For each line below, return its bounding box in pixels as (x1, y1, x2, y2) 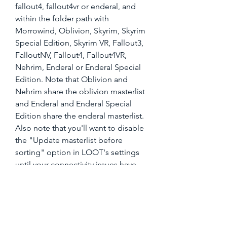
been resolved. (15, 172, 69, 181)
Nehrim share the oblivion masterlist (15, 87, 145, 96)
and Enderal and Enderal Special (15, 99, 132, 108)
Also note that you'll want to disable (15, 123, 144, 133)
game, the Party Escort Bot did (15, 208, 124, 218)
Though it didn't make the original (15, 196, 138, 206)
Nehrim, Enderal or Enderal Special (15, 62, 141, 72)
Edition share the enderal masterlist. (15, 111, 144, 121)
